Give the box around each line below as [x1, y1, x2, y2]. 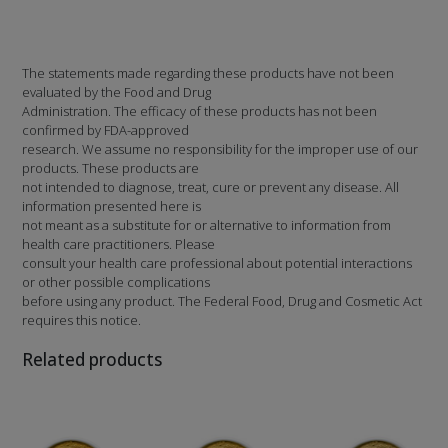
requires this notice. [22, 310, 142, 329]
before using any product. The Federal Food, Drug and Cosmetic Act [22, 291, 423, 310]
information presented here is [22, 196, 202, 215]
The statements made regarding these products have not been [22, 63, 395, 82]
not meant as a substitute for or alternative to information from [22, 215, 392, 234]
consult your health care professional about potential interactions [22, 253, 413, 272]
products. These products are [22, 158, 200, 177]
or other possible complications [22, 272, 211, 291]
